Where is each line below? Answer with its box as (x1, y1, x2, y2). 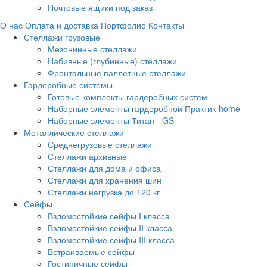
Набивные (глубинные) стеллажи (48, 55, 177, 67)
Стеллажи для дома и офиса (48, 162, 161, 174)
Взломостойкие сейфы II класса (48, 222, 172, 234)
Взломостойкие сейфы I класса (48, 210, 170, 222)
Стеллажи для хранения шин (48, 174, 162, 186)
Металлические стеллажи (24, 126, 124, 138)
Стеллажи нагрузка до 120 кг (48, 186, 160, 198)
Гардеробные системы (24, 79, 113, 91)
